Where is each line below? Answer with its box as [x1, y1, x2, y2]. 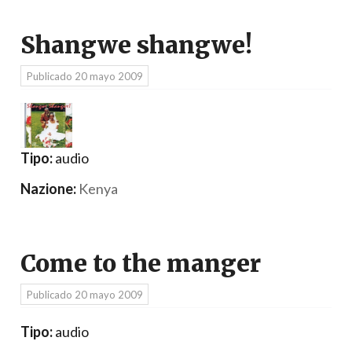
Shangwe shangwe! [20, 31, 252, 60]
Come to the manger [20, 249, 261, 279]
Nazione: [20, 180, 76, 198]
